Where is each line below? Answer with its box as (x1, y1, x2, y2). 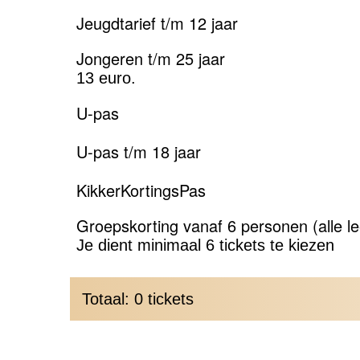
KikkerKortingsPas (76, 178, 206, 202)
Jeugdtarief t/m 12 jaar (76, 11, 238, 35)
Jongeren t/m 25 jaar (76, 47, 225, 70)
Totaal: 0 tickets (82, 290, 194, 308)
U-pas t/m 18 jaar (76, 140, 201, 163)
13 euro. (76, 69, 136, 87)
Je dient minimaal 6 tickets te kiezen (76, 236, 334, 254)
